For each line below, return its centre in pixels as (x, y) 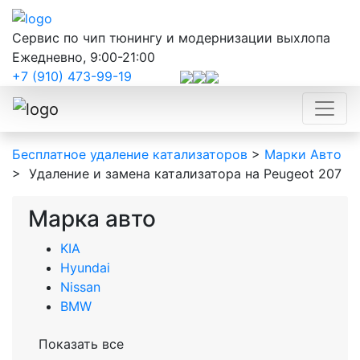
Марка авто (92, 219)
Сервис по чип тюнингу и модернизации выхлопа (171, 37)
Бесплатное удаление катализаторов (130, 155)
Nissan (80, 287)
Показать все (81, 344)
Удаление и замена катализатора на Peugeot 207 (183, 174)
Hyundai (85, 268)
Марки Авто (303, 155)
